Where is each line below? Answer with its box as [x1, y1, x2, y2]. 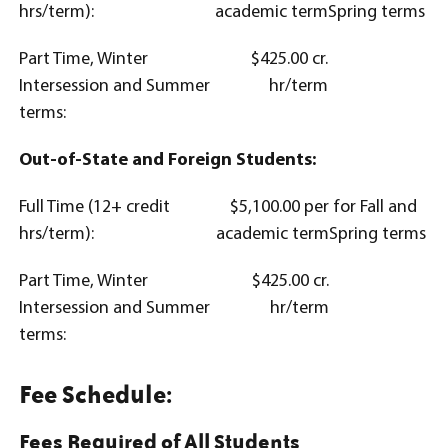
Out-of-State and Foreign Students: [19, 151, 316, 170]
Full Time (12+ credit [19, 198, 170, 217]
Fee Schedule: [19, 379, 172, 409]
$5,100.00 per [230, 198, 329, 217]
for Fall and [329, 198, 417, 217]
